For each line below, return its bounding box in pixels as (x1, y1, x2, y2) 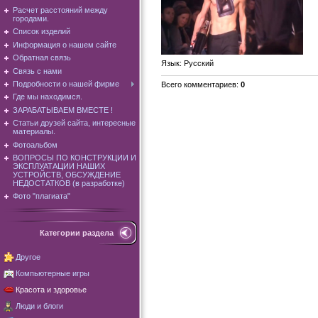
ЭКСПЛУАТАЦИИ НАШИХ (13, 161, 105, 170)
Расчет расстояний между (13, 6, 108, 15)
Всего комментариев (161, 80, 236, 89)
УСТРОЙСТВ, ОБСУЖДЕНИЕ (13, 170, 121, 179)
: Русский (180, 59, 214, 68)
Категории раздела (40, 229, 114, 237)
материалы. (13, 127, 55, 136)
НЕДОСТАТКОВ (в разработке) (13, 178, 125, 187)
